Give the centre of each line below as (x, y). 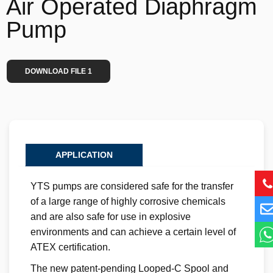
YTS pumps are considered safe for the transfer (132, 186)
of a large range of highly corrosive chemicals (128, 202)
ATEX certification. (70, 247)
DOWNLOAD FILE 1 (58, 72)
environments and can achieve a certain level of (133, 232)
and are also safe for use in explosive (111, 217)
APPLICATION (84, 155)
